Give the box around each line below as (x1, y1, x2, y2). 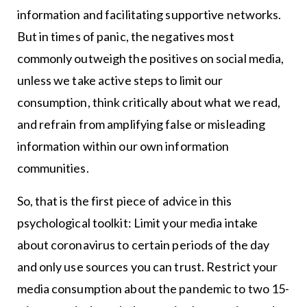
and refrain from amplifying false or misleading (16, 116, 266, 132)
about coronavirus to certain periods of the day (16, 237, 270, 253)
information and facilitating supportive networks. (16, 7, 282, 23)
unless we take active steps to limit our (16, 73, 223, 88)
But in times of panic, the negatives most (16, 29, 234, 45)
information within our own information (16, 138, 230, 154)
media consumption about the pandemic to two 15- (16, 281, 290, 297)
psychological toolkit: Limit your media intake (16, 215, 258, 231)
